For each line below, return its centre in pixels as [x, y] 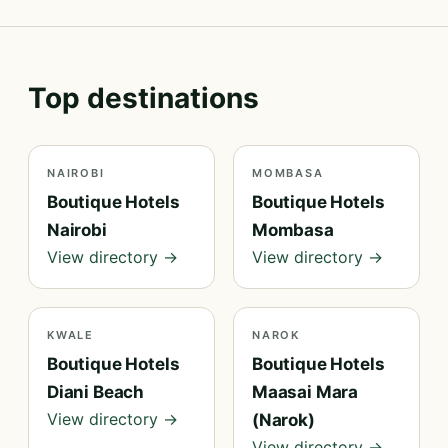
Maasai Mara [305, 392]
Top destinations [143, 98]
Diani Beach [96, 392]
